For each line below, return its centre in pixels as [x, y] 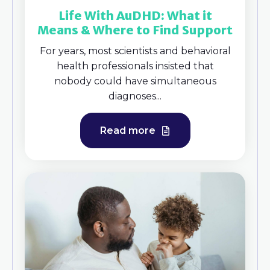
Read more [129, 130]
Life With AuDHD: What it [135, 15]
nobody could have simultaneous [135, 81]
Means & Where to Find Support [135, 30]
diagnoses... [135, 96]
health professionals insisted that [135, 66]
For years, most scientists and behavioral [135, 51]
